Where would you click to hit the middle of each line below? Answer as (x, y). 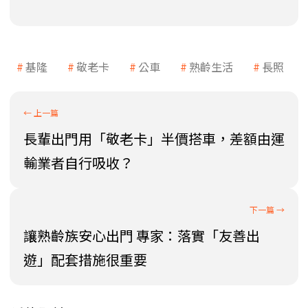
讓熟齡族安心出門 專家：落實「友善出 (142, 236)
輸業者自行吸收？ (78, 163)
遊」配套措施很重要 (85, 260)
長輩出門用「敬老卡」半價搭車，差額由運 (154, 139)
